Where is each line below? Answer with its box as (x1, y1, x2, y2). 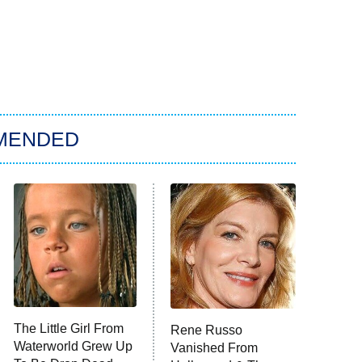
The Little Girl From (13, 322, 124, 336)
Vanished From (170, 341, 259, 356)
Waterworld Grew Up (13, 339, 133, 354)
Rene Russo (170, 323, 243, 338)
